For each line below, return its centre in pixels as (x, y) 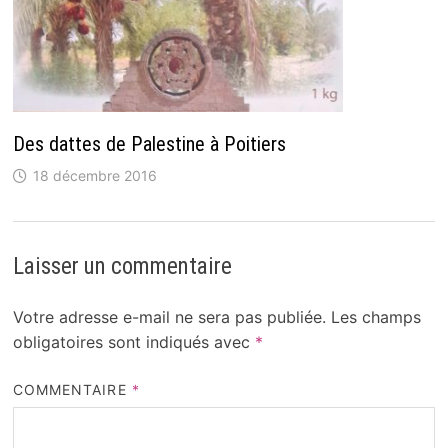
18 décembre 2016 (94, 175)
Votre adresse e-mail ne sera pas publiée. (169, 316)
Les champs (375, 316)
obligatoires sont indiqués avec (133, 341)
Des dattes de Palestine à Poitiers (149, 143)
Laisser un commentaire (122, 266)
